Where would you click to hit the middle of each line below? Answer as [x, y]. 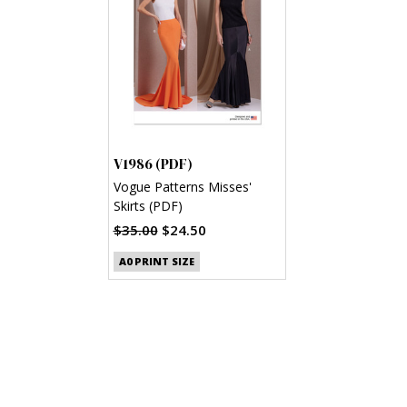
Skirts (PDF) [148, 205]
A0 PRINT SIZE [156, 262]
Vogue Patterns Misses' [182, 186]
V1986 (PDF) [153, 163]
